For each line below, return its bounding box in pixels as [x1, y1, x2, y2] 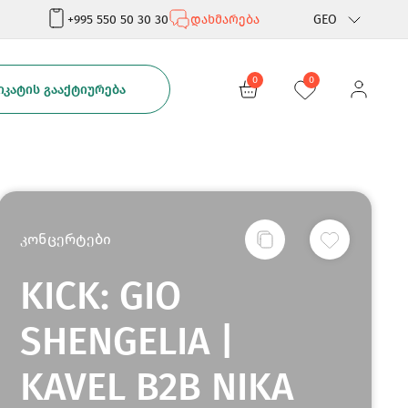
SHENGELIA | [20, 319, 235, 364]
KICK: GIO [20, 273, 182, 319]
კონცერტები [20, 230, 112, 248]
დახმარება [190, 11, 260, 27]
